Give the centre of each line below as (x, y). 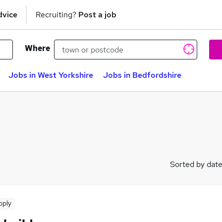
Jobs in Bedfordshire (142, 75)
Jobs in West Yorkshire (51, 75)
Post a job (97, 14)
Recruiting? (57, 14)
